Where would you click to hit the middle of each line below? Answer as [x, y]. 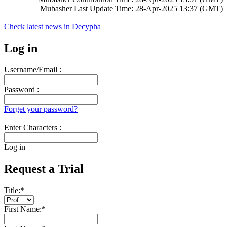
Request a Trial [44, 168]
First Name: [23, 209]
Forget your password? [41, 109]
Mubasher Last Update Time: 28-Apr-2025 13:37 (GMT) [131, 8]
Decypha [86, 26]
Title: [12, 190]
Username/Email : [33, 69]
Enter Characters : [33, 127]
